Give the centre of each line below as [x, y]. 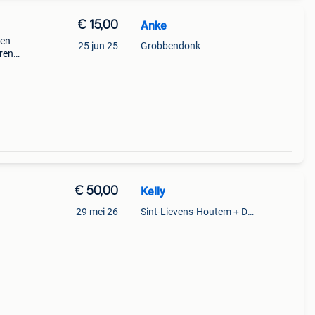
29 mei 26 [97, 212]
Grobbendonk [170, 46]
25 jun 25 [98, 46]
